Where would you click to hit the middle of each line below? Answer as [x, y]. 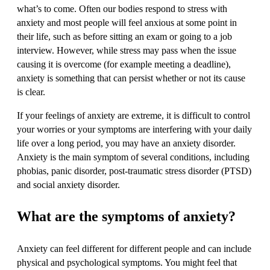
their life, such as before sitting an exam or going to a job [124, 36]
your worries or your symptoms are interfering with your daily [134, 129]
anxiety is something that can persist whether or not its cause [131, 78]
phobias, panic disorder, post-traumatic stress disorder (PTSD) [134, 171]
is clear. [31, 92]
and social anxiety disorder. [68, 184]
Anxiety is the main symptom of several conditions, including [133, 157]
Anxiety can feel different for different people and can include [134, 248]
